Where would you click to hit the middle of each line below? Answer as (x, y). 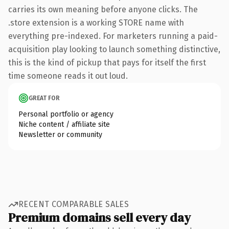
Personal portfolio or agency (66, 114)
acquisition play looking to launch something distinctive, (114, 49)
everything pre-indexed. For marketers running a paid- (113, 36)
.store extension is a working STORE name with (96, 22)
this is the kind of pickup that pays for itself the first (107, 62)
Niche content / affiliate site (64, 124)
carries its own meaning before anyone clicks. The (103, 9)
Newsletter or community (60, 134)
